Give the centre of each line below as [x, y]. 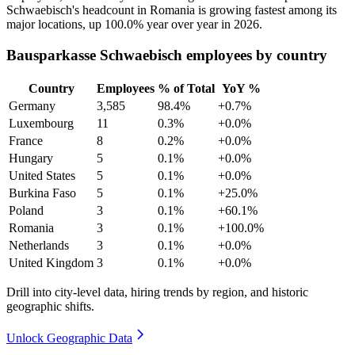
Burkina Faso [42, 193]
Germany [32, 105]
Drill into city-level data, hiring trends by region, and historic [157, 292]
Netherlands [39, 245]
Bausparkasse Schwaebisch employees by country [167, 55]
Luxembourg [41, 123]
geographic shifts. [50, 306]
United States [42, 175]
